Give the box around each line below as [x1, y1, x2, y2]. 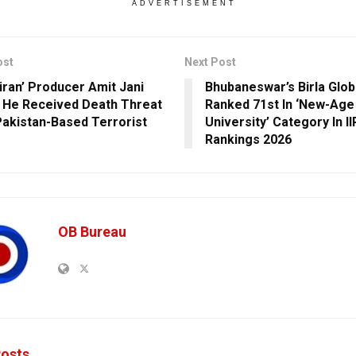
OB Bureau [58, 222, 126, 240]
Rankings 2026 [204, 131, 292, 147]
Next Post [184, 55, 236, 68]
